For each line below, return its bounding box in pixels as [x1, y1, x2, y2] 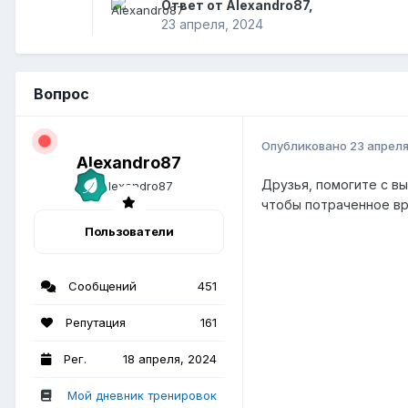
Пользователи [84, 223, 174, 239]
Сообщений [65, 278, 137, 293]
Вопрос [34, 85, 89, 104]
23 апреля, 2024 [161, 16, 263, 33]
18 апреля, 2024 [123, 351, 217, 366]
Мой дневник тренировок [67, 387, 217, 403]
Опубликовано [261, 138, 350, 153]
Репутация [62, 314, 126, 330]
